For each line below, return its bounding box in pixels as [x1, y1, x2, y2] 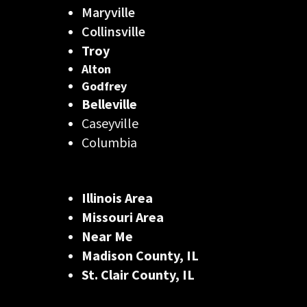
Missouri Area [82, 208, 164, 225]
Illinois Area [82, 189, 153, 206]
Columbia [82, 134, 137, 151]
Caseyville [82, 114, 138, 132]
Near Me [82, 228, 133, 245]
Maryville [82, 3, 135, 21]
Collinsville [82, 23, 145, 40]
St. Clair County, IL [82, 266, 195, 283]
